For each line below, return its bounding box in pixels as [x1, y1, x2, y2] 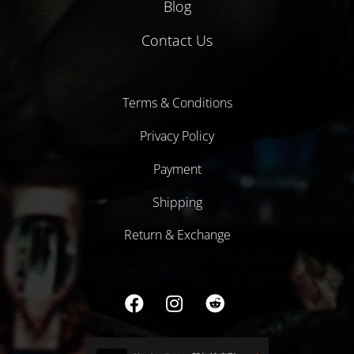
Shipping [152, 193, 202, 211]
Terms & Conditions [122, 94, 232, 112]
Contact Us [141, 30, 213, 50]
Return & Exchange [123, 226, 231, 244]
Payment [153, 160, 201, 178]
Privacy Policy [140, 127, 214, 145]
